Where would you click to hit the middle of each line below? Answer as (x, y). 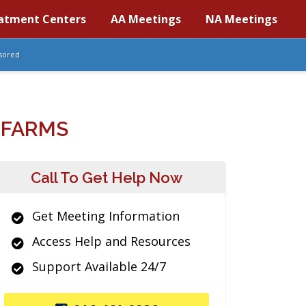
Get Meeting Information (106, 216)
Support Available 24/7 (99, 266)
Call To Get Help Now (107, 178)
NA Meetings (241, 19)
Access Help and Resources (111, 241)
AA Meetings (146, 19)
